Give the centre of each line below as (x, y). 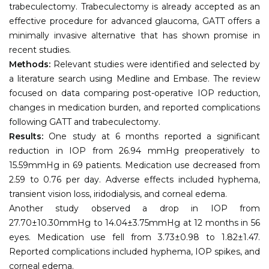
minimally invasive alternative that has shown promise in (134, 35)
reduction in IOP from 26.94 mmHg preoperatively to (134, 150)
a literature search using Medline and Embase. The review (134, 78)
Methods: (30, 64)
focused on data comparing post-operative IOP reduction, (134, 93)
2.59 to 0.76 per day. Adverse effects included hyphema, (134, 179)
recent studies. (40, 50)
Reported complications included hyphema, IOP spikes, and (134, 251)
